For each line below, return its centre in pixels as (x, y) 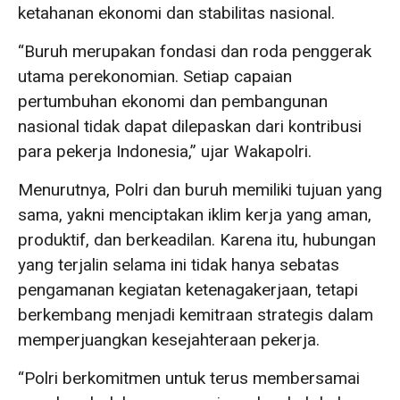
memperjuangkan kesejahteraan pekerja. (169, 339)
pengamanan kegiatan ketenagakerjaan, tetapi (188, 289)
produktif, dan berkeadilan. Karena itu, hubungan (197, 239)
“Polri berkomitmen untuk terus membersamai (189, 378)
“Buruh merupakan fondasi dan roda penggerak (195, 51)
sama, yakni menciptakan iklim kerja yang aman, (195, 214)
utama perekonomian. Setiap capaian (155, 76)
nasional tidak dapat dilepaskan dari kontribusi (190, 126)
